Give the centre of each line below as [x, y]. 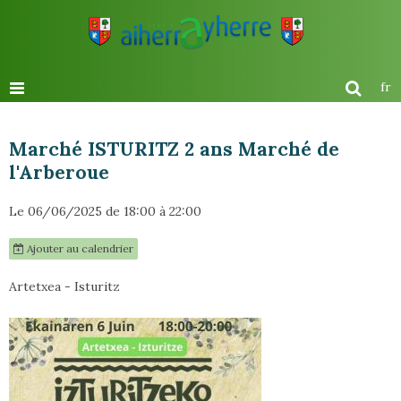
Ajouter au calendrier [79, 248]
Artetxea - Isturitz [64, 286]
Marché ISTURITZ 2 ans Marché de [174, 149]
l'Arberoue [59, 172]
